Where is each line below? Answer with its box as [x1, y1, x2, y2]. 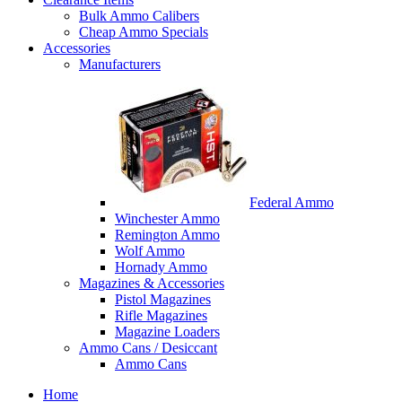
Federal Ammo [249, 194, 334, 210]
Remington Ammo [115, 226, 220, 242]
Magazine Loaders [115, 323, 220, 339]
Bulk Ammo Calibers [79, 7, 199, 23]
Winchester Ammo [115, 210, 220, 226]
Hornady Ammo [115, 258, 207, 275]
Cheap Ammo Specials [79, 23, 208, 39]
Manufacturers [79, 56, 161, 72]
